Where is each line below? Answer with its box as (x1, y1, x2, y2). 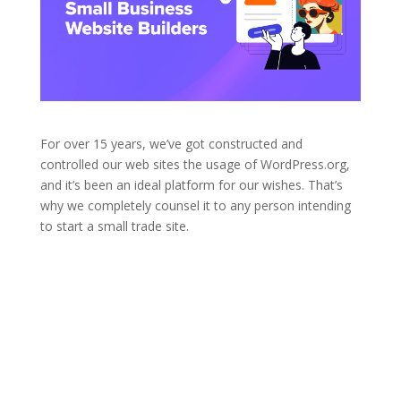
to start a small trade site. (39, 217, 189, 235)
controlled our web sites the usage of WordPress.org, (39, 155, 350, 173)
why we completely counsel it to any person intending (39, 196, 351, 214)
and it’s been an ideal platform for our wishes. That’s (39, 175, 343, 193)
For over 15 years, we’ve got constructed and (39, 134, 303, 152)
